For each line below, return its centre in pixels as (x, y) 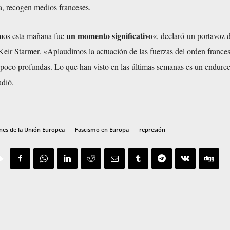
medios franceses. (61, 7)
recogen (19, 7)
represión (152, 129)
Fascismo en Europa (102, 129)
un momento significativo (108, 35)
